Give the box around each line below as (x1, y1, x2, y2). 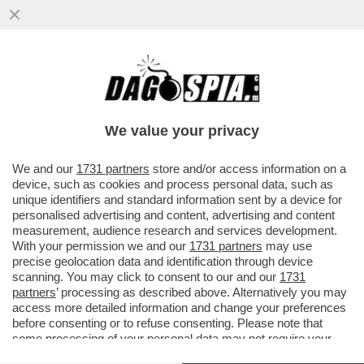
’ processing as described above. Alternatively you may (56, 285, 347, 299)
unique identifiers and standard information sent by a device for (12, 193, 342, 206)
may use (262, 239, 312, 253)
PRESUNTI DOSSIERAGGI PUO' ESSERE (8, 89, 321, 108)
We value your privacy (105, 123, 259, 139)
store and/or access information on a (149, 162, 346, 175)
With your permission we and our (12, 239, 189, 253)
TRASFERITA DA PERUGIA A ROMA (8, 106, 280, 125)
